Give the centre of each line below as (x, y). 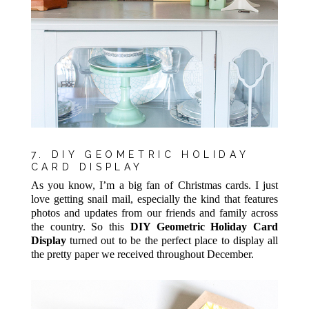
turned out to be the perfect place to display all (172, 241)
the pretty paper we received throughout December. (142, 255)
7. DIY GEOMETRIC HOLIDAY (140, 155)
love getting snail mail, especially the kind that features (154, 199)
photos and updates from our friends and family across (154, 213)
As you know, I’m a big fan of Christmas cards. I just (154, 186)
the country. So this (80, 227)
